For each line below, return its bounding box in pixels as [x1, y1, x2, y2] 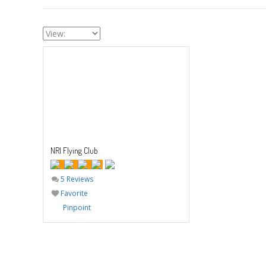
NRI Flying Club [50, 145, 99, 156]
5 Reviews [59, 174, 94, 185]
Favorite [59, 188, 88, 199]
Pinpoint [63, 202, 91, 213]
